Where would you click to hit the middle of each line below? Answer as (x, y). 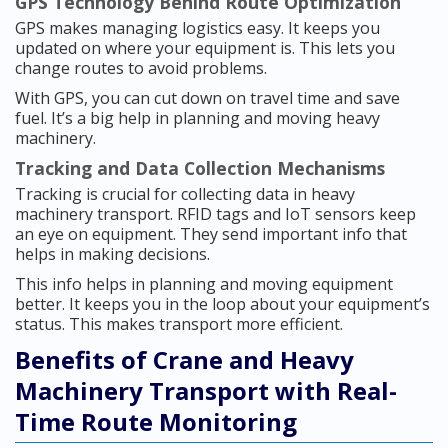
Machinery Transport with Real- (206, 391)
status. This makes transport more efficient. (179, 324)
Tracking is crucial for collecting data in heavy (185, 194)
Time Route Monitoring (156, 422)
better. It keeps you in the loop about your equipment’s (222, 304)
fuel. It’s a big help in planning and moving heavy (197, 118)
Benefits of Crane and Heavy (184, 360)
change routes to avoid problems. (141, 68)
